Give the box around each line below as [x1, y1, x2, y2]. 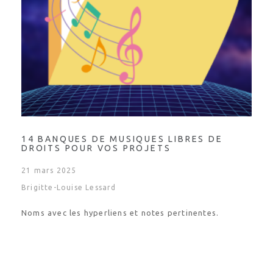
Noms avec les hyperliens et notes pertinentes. [21, 208, 219, 217]
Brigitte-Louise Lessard [21, 183, 116, 191]
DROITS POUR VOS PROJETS [21, 143, 171, 153]
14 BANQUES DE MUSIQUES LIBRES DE [21, 134, 223, 144]
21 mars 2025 [21, 166, 77, 174]
